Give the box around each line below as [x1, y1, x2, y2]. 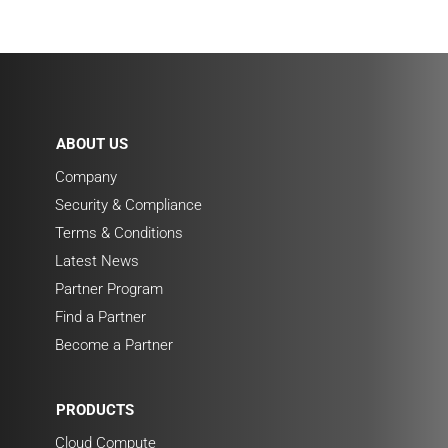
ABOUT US [55, 134, 128, 153]
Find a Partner [54, 307, 146, 326]
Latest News [54, 251, 139, 270]
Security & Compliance [54, 195, 202, 214]
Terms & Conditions [54, 223, 183, 242]
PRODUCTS [55, 400, 134, 419]
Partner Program [54, 279, 163, 298]
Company [54, 167, 117, 186]
